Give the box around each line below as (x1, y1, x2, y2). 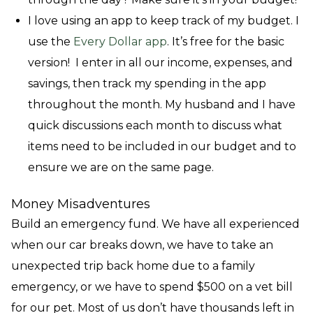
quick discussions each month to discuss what (28, 119, 282, 132)
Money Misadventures (11, 196, 154, 212)
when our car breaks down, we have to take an (11, 238, 273, 252)
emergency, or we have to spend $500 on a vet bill (11, 280, 293, 293)
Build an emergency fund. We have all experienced (11, 217, 300, 231)
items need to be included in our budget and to (28, 140, 296, 153)
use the (28, 35, 73, 48)
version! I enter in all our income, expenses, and (28, 56, 293, 69)
